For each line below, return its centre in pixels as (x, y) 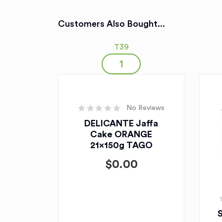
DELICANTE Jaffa (121, 123)
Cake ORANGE (121, 134)
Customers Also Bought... (111, 24)
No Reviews (145, 108)
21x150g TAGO (121, 145)
